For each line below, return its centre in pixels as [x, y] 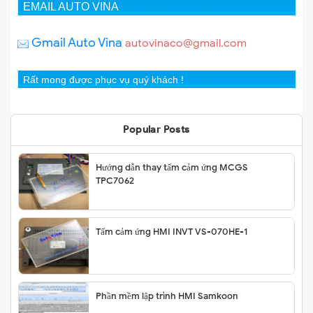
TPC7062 [115, 181]
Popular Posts [156, 130]
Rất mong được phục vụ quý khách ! [103, 80]
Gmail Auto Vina [75, 43]
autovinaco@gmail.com [186, 44]
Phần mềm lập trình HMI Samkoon [167, 296]
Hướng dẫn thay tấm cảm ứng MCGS [172, 168]
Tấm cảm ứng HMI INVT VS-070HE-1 [172, 232]
